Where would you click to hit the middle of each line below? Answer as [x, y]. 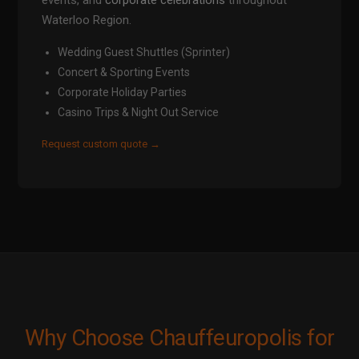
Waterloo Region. [87, 20]
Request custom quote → [101, 144]
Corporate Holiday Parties [123, 93]
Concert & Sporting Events [124, 73]
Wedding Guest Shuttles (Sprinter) [144, 52]
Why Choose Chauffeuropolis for [179, 338]
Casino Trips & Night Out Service [139, 113]
